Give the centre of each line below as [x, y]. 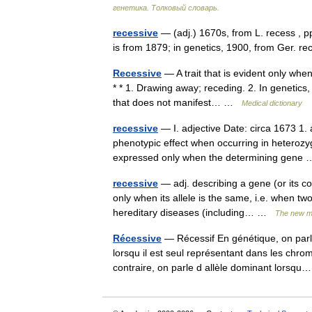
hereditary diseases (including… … [194, 212]
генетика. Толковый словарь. [166, 8]
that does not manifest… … [177, 102]
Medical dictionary [272, 103]
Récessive [137, 238]
